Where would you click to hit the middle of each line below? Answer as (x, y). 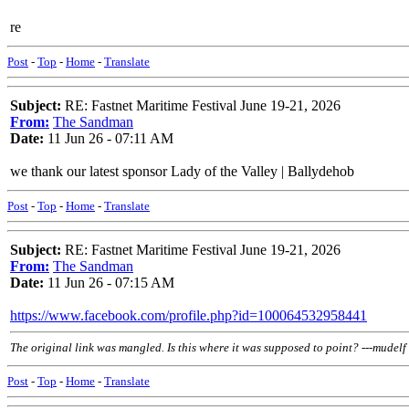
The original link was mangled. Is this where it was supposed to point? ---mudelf (208, 347)
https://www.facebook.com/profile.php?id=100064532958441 (189, 315)
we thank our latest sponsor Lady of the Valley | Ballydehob (182, 171)
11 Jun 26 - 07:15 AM (109, 283)
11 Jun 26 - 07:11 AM (109, 138)
